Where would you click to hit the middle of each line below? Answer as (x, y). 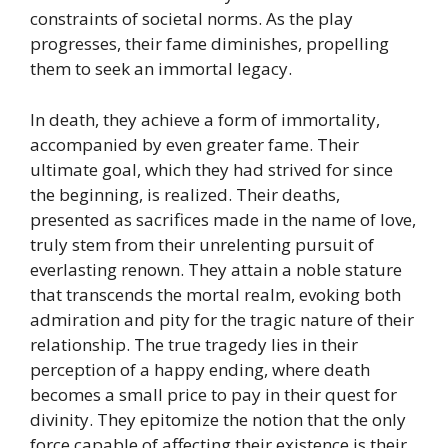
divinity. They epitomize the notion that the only (218, 419)
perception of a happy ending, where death (200, 369)
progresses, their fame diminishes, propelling (209, 44)
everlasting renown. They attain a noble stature (216, 269)
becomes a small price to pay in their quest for (213, 394)
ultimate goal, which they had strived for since (211, 169)
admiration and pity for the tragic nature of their (222, 319)
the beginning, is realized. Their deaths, (185, 194)
